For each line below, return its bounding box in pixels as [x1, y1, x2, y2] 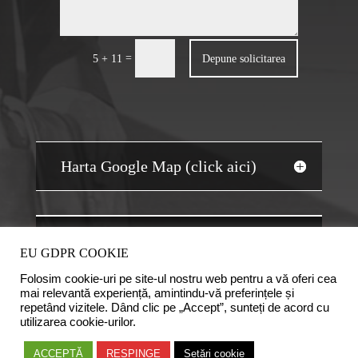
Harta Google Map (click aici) [61, 157, 257, 176]
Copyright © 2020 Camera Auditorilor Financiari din [58, 338, 300, 351]
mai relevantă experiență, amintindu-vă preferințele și [20, 287, 294, 300]
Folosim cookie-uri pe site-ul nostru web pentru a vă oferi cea [20, 272, 336, 285]
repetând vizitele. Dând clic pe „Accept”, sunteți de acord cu [20, 301, 329, 314]
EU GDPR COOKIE [20, 246, 129, 260]
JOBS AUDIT [137, 225, 220, 242]
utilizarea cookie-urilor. [20, 316, 136, 328]
